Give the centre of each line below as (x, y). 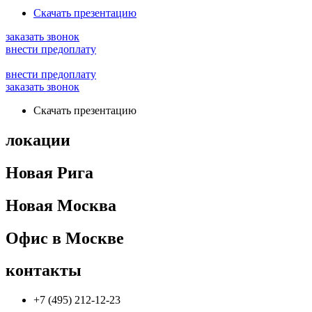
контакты (44, 271)
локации (38, 140)
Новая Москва (61, 205)
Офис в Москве (65, 238)
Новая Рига (49, 172)
